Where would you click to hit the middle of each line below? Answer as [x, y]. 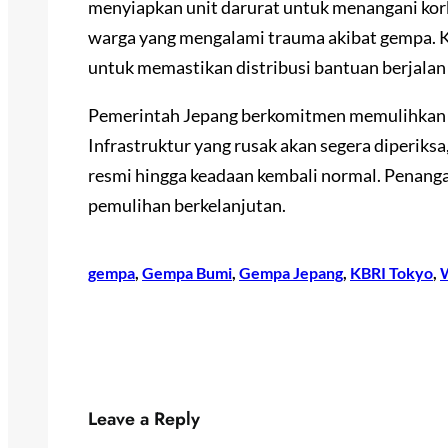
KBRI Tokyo [391, 273]
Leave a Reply [144, 419]
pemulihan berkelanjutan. [187, 205]
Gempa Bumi [187, 273]
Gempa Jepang [291, 273]
